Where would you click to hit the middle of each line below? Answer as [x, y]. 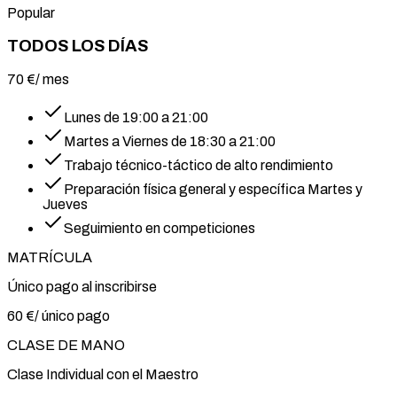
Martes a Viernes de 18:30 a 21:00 [170, 141]
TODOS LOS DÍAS [78, 47]
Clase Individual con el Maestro [103, 374]
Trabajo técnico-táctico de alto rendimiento [198, 165]
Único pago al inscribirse [82, 286]
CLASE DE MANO [66, 345]
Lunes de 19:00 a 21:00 [136, 117]
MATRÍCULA [50, 257]
